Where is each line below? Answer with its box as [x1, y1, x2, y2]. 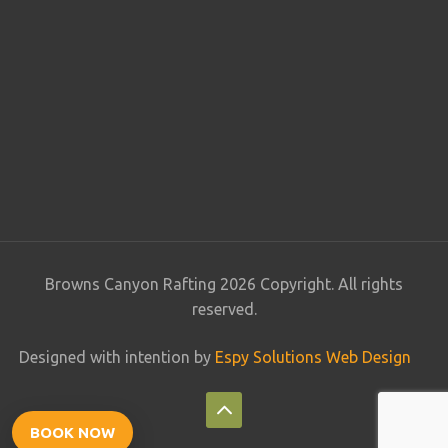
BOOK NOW [30, 424, 115, 441]
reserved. [191, 299, 257, 318]
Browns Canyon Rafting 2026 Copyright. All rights [45, 274, 403, 293]
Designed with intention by [18, 347, 215, 366]
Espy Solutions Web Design [214, 347, 411, 366]
